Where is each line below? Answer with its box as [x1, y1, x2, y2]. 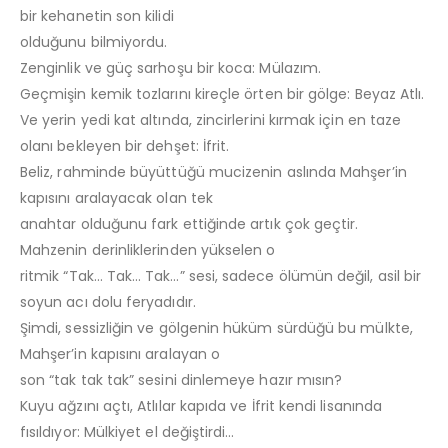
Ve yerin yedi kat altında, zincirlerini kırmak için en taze [20, 110, 402, 131]
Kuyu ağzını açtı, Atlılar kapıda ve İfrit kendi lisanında [20, 396, 382, 417]
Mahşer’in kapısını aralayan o [20, 344, 221, 365]
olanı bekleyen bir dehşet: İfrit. [20, 136, 230, 157]
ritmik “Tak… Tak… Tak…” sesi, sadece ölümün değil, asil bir [20, 266, 422, 287]
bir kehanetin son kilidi [20, 6, 174, 27]
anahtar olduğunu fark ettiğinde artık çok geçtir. [20, 214, 359, 235]
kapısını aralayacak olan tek [20, 188, 213, 209]
